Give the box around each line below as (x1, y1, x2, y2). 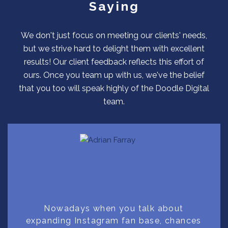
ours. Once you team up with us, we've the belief (23, 70, 205, 80)
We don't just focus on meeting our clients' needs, (21, 30, 207, 40)
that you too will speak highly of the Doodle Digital (19, 83, 209, 93)
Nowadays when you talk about (44, 203, 184, 213)
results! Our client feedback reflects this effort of (24, 56, 204, 67)
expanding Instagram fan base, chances (26, 215, 202, 225)
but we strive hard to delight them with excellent (23, 43, 205, 53)
